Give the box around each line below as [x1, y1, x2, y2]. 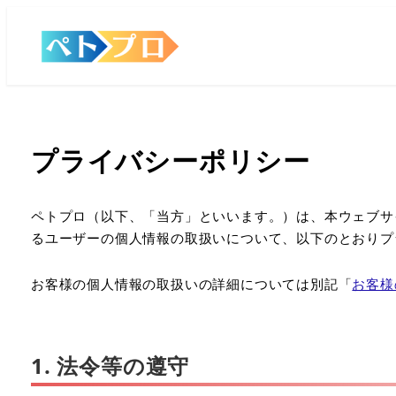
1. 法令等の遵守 [31, 350, 190, 380]
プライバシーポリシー [31, 142, 310, 179]
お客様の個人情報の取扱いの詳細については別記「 [31, 275, 353, 293]
